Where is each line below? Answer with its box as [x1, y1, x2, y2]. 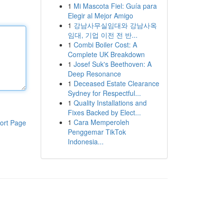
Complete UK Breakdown [67, 49, 145, 59]
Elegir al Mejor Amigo [67, 11, 133, 20]
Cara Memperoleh [73, 117, 129, 127]
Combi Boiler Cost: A [73, 40, 137, 49]
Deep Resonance [67, 69, 121, 78]
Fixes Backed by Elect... [67, 108, 141, 117]
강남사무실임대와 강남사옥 [73, 20, 157, 30]
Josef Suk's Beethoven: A [73, 59, 152, 69]
